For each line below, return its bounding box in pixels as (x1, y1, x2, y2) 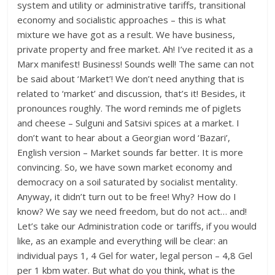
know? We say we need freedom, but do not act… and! (17, 205, 247, 218)
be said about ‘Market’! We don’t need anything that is (17, 72, 245, 85)
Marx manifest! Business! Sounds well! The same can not (17, 58, 255, 71)
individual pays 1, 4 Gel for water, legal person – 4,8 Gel (17, 249, 253, 262)
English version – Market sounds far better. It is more (17, 146, 244, 159)
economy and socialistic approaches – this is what (17, 14, 227, 26)
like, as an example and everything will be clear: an (17, 234, 228, 247)
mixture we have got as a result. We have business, (17, 28, 236, 41)
